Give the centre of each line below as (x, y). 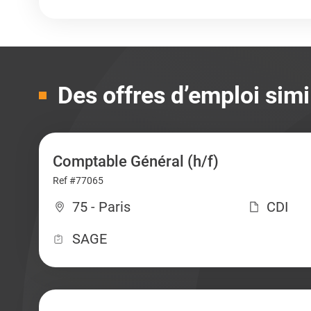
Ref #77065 (78, 180)
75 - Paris (101, 207)
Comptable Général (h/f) (135, 161)
